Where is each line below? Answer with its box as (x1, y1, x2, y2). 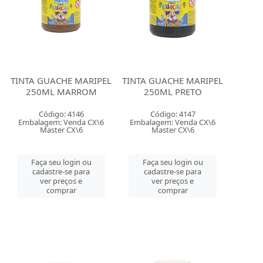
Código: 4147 (150, 109, 195, 119)
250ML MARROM (25, 86, 97, 97)
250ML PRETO (143, 86, 202, 97)
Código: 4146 (38, 109, 84, 119)
